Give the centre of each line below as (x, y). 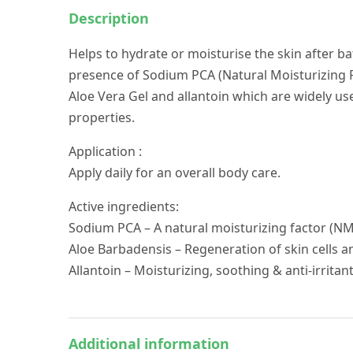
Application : (106, 151)
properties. (102, 117)
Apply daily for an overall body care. (175, 172)
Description (109, 18)
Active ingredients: (124, 206)
